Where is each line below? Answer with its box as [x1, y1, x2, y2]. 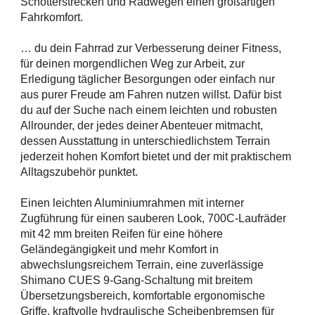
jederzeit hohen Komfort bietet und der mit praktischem [20, 150, 291, 163]
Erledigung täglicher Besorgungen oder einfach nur [20, 73, 275, 86]
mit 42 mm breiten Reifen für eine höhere [20, 228, 223, 240]
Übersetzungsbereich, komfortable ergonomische [20, 290, 265, 302]
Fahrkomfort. [20, 11, 83, 24]
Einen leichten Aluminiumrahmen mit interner [20, 197, 244, 210]
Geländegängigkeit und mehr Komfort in [20, 243, 219, 256]
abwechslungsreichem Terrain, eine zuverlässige [20, 259, 264, 271]
